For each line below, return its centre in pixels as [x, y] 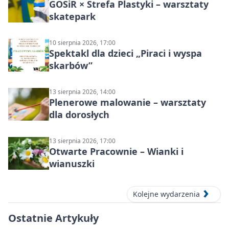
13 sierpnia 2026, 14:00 [82, 92]
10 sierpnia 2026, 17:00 [82, 43]
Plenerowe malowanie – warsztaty [128, 102]
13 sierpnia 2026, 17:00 [82, 141]
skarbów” [71, 66]
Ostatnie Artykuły [53, 218]
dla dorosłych [79, 115]
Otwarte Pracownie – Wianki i [116, 152]
